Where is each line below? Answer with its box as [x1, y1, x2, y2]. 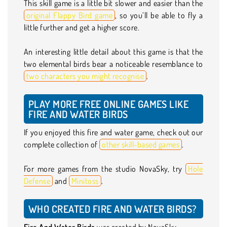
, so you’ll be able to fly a [115, 10, 203, 20]
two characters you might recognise [26, 70, 144, 81]
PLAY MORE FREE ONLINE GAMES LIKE [28, 97, 189, 110]
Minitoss [71, 175, 99, 186]
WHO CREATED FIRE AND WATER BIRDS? [28, 202, 197, 215]
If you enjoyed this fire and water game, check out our [24, 127, 203, 137]
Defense [24, 175, 51, 186]
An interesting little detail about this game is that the [24, 46, 203, 57]
